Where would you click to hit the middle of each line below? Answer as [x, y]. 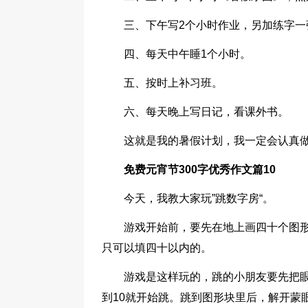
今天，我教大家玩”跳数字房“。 [199, 198]
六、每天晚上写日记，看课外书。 [206, 112]
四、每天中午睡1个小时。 [187, 54]
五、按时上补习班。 [173, 83]
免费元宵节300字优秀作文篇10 [200, 169]
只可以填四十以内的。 [157, 248]
